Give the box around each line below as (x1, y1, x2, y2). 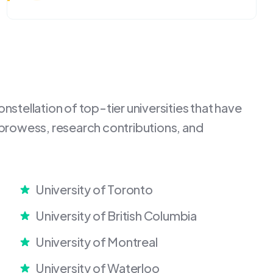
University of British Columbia (35, 208, 197, 223)
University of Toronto (35, 182, 153, 197)
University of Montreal (35, 234, 158, 249)
